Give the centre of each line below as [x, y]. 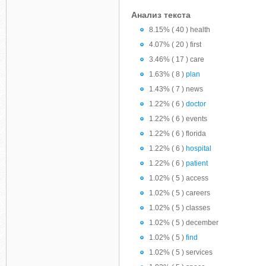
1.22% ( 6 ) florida [178, 134]
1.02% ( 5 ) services [181, 252]
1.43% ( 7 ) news [176, 89]
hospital [199, 148]
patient [197, 163]
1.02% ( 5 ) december [184, 223]
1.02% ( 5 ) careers [180, 193]
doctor [196, 104]
